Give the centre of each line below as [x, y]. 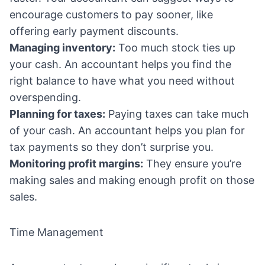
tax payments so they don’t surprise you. [112, 147]
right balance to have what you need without [122, 81]
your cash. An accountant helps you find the [120, 64]
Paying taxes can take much [177, 114]
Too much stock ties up [175, 48]
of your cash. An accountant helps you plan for [127, 131]
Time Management [56, 232]
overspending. [45, 98]
